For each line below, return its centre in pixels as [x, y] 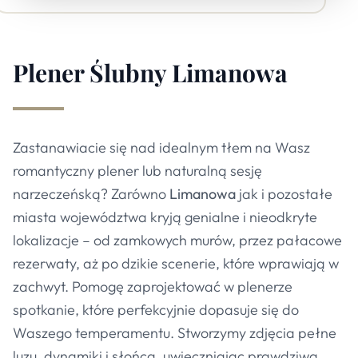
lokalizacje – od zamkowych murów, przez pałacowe [177, 240]
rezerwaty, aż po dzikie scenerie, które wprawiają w [176, 263]
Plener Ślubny [92, 73]
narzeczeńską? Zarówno [91, 194]
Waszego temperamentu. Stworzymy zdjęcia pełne [175, 333]
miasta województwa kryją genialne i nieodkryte [165, 217]
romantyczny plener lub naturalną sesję [137, 171]
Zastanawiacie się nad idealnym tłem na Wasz [161, 147]
